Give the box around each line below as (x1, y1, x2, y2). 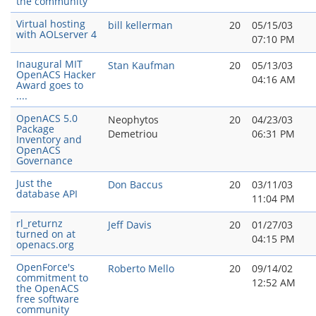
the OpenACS (16, 281, 79, 295)
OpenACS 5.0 (16, 111, 78, 125)
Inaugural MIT (16, 57, 83, 71)
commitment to (16, 271, 88, 284)
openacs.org (16, 238, 74, 251)
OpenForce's (16, 260, 75, 274)
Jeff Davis (108, 218, 152, 231)
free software (16, 292, 79, 305)
